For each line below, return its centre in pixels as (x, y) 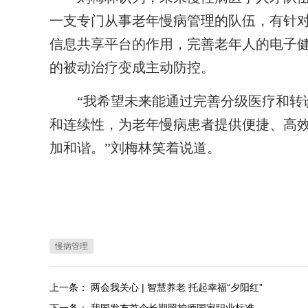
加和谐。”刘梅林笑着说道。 (135, 148)
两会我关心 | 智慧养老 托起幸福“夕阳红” (177, 287)
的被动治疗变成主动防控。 (132, 67)
